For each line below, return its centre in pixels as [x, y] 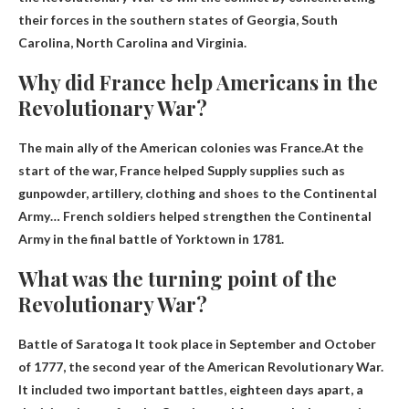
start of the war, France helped [113, 170]
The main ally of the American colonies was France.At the [191, 147]
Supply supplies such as [276, 170]
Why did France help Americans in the [198, 82]
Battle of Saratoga [75, 343]
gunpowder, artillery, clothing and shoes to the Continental [198, 193]
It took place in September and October [254, 343]
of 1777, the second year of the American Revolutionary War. [201, 366]
